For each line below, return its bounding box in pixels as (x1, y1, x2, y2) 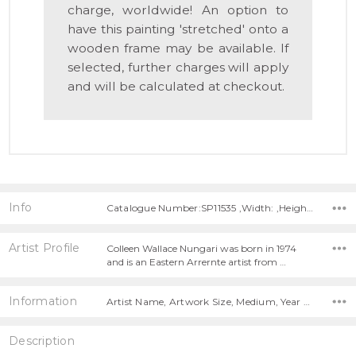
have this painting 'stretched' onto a (68, 21, 288, 37)
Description (9, 334, 75, 349)
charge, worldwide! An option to (68, 2, 288, 18)
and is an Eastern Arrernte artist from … (106, 255, 286, 268)
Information (9, 293, 77, 308)
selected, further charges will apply (68, 60, 288, 75)
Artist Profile (9, 240, 80, 255)
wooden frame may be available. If (68, 41, 288, 56)
